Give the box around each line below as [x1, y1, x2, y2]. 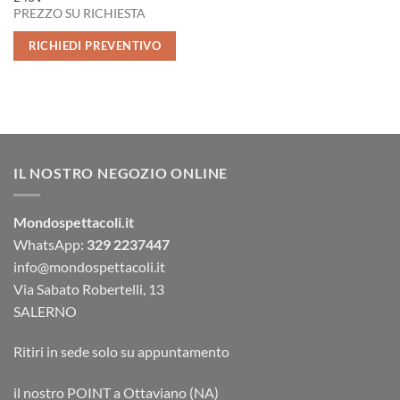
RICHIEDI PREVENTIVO [28, 38, 162, 54]
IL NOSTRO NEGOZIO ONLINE [13, 164, 229, 182]
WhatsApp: [13, 235, 84, 253]
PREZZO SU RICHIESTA [12, 6, 146, 21]
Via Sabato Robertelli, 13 [13, 279, 164, 297]
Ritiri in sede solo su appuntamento [13, 343, 229, 361]
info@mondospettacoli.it [13, 257, 165, 275]
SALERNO [13, 302, 77, 320]
